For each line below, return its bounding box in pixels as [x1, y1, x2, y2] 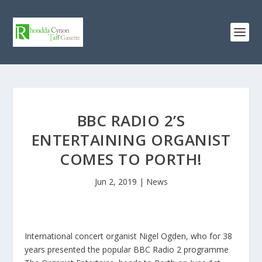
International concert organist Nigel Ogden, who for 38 [25, 230, 233, 242]
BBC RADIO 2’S [77, 110, 185, 131]
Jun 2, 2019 [94, 176, 137, 187]
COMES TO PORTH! [60, 149, 202, 170]
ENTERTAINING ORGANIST [31, 129, 231, 150]
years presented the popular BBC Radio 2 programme [25, 244, 229, 255]
